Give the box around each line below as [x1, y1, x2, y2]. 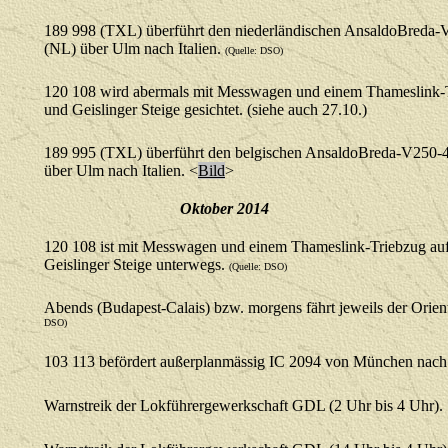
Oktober [179, 200, 237, 217]
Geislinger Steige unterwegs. [44, 256, 229, 273]
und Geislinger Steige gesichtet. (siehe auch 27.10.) [44, 101, 367, 118]
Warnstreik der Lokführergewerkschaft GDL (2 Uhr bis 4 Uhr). [44, 397, 443, 414]
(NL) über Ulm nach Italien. [44, 40, 225, 57]
